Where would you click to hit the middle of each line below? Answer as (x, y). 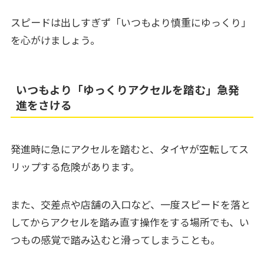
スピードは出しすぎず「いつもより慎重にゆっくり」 (131, 22)
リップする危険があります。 (75, 166)
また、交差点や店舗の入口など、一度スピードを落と (130, 204)
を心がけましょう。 (55, 39)
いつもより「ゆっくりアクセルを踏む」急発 (128, 89)
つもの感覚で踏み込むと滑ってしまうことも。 (115, 239)
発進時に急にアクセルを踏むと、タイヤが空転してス (129, 148)
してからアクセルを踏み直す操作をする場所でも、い (130, 222)
